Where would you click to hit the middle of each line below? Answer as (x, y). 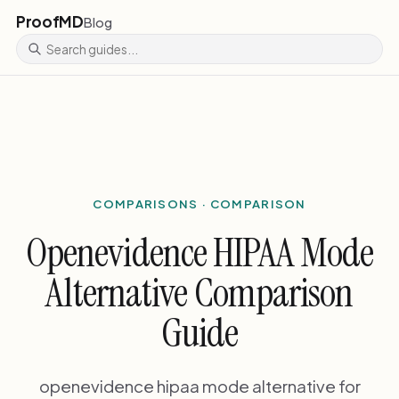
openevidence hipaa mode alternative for (199, 386)
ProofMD (49, 22)
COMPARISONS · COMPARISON (199, 203)
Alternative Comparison (199, 293)
